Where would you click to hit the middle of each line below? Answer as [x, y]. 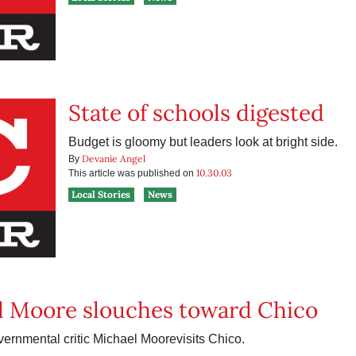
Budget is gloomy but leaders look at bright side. [203, 142]
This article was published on [132, 173]
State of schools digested [196, 113]
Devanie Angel [113, 159]
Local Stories [101, 194]
